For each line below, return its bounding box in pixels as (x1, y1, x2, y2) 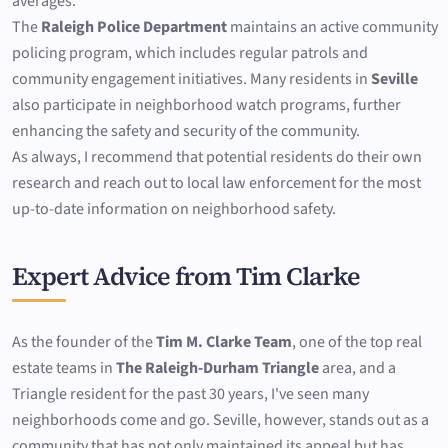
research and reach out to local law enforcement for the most (12, 172, 421, 195)
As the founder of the (12, 330, 156, 353)
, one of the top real (292, 330, 422, 353)
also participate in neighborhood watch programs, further (12, 94, 401, 117)
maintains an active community (227, 16, 438, 39)
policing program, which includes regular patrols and (12, 42, 368, 65)
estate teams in (12, 356, 116, 379)
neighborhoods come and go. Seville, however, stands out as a (12, 408, 429, 431)
